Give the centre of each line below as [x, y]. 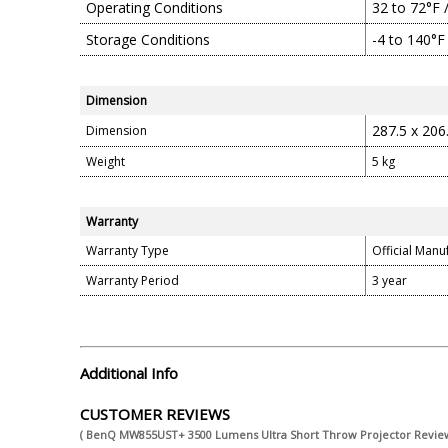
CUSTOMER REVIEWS [155, 414]
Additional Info [129, 373]
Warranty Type [127, 250]
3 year [389, 280]
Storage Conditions [148, 39]
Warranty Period [132, 280]
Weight [105, 161]
